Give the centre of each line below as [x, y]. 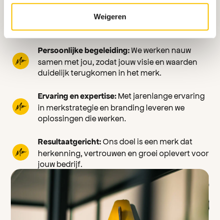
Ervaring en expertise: [77, 96]
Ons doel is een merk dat [147, 141]
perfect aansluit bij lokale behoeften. [105, 27]
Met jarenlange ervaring [161, 95]
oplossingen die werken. [82, 118]
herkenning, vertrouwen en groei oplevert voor [124, 153]
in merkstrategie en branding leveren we [111, 107]
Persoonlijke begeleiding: [84, 50]
